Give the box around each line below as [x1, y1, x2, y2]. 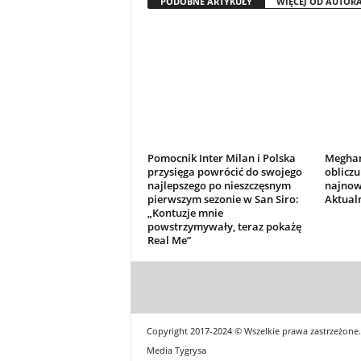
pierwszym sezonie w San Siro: [147, 191, 299, 206]
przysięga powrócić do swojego [147, 164, 302, 179]
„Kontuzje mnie [147, 205, 223, 220]
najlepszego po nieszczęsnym [147, 177, 291, 193]
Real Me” [147, 232, 191, 247]
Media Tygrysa [146, 343, 206, 356]
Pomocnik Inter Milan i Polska [147, 150, 296, 165]
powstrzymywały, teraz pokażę [147, 218, 301, 234]
